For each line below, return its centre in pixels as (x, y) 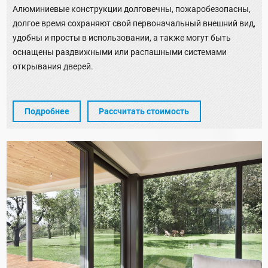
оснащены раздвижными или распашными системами (120, 52)
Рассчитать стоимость (144, 112)
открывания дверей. (53, 66)
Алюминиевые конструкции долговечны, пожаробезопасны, (132, 9)
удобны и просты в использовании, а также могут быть (122, 37)
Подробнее (47, 112)
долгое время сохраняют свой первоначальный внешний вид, (134, 23)
